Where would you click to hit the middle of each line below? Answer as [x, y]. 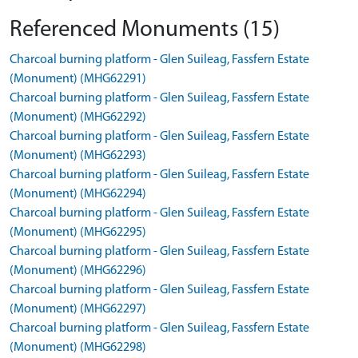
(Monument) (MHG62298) [78, 348]
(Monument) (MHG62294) [78, 194]
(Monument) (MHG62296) [78, 271]
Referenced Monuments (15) [145, 30]
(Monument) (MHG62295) [78, 233]
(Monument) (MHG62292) [78, 117]
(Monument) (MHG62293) [78, 156]
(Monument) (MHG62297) [78, 309]
